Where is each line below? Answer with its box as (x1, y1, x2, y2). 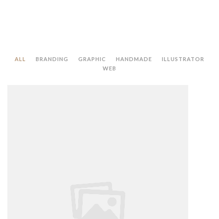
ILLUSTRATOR (162, 55, 204, 62)
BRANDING (36, 55, 68, 62)
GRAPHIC (78, 55, 106, 62)
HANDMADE (116, 55, 152, 62)
